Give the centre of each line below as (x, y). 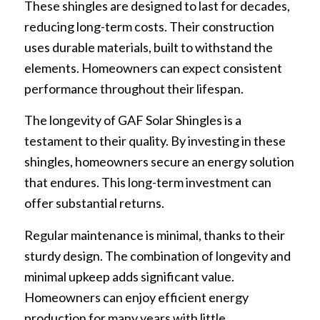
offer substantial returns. (94, 203)
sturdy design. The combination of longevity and (157, 255)
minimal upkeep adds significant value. (129, 276)
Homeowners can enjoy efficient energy (136, 297)
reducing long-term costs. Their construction (149, 26)
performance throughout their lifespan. (134, 88)
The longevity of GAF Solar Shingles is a (132, 120)
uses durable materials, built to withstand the (148, 47)
